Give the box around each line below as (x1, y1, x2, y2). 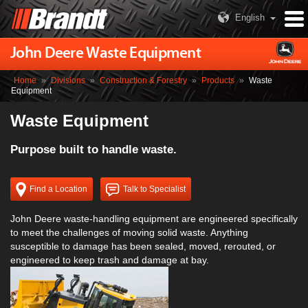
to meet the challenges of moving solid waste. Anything (10, 227, 248, 239)
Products (201, 76, 234, 86)
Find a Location (30, 184, 87, 195)
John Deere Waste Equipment (10, 44, 201, 63)
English (235, 12, 265, 23)
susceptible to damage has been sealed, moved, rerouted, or (10, 241, 276, 252)
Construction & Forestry (100, 76, 187, 86)
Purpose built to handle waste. (10, 143, 177, 157)
